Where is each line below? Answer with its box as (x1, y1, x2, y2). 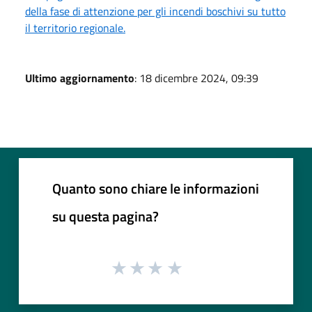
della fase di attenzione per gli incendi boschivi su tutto (25, 2, 286, 19)
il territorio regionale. (25, 19, 125, 36)
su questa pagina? (52, 205, 159, 227)
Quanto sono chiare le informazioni (52, 177, 259, 199)
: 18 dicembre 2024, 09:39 (134, 69, 258, 86)
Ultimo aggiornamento (25, 69, 134, 86)
